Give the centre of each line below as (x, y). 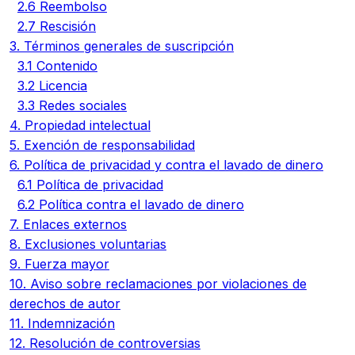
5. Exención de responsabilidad (102, 145)
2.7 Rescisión (57, 26)
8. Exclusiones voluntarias (88, 244)
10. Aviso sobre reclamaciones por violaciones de (158, 284)
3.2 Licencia (52, 86)
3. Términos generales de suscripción (122, 46)
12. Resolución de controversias (105, 343)
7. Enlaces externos (68, 224)
